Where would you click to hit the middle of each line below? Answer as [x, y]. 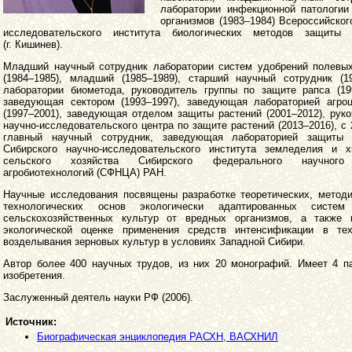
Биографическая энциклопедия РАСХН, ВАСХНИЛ [158, 336]
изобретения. [34, 275]
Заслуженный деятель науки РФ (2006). [98, 297]
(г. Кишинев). [33, 44]
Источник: [31, 321]
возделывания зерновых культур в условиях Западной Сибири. [154, 241]
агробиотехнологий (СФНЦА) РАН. [85, 172]
